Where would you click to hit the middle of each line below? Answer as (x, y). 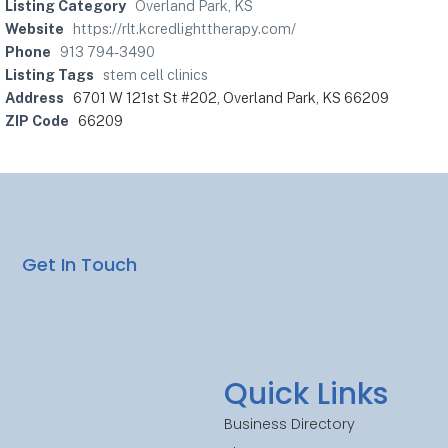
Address (34, 98)
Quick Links (306, 394)
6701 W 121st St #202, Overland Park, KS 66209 (231, 98)
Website (34, 29)
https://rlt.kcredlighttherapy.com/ (184, 29)
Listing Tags (49, 75)
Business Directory (289, 424)
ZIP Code (37, 121)
